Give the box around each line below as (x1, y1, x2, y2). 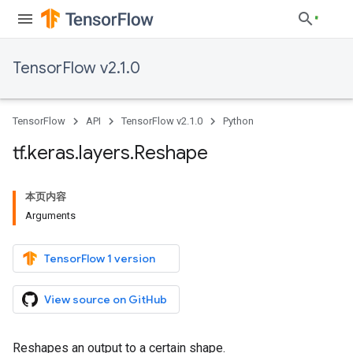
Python (223, 115, 254, 127)
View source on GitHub (44, 292, 167, 307)
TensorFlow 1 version (44, 251, 155, 266)
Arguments (25, 210, 76, 221)
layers (79, 141, 130, 165)
